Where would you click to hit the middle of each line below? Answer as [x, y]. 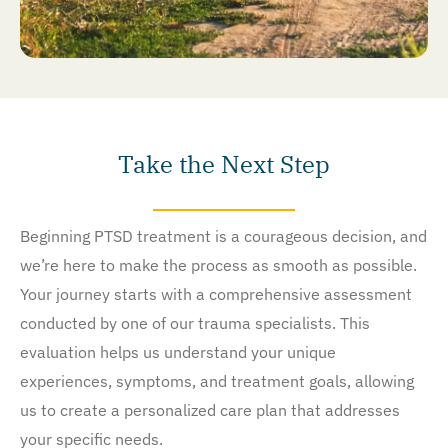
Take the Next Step [224, 164]
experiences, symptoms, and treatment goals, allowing [217, 381]
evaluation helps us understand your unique [178, 352]
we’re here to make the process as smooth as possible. [218, 265]
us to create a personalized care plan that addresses [210, 410]
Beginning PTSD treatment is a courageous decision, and [223, 236]
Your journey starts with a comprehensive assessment [216, 294]
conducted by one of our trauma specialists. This [195, 323]
